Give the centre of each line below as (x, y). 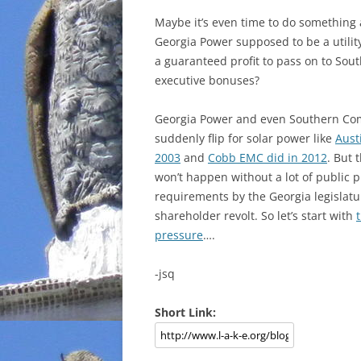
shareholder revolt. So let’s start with (255, 216)
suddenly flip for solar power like (245, 138)
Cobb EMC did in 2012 (268, 158)
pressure (179, 235)
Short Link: (185, 312)
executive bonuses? (207, 80)
